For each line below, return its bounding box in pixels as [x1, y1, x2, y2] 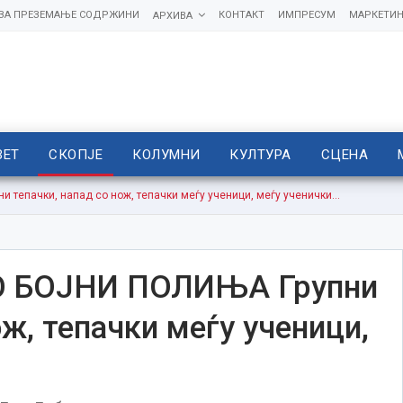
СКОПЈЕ [49, 147, 103, 163]
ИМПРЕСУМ [277, 9, 336, 21]
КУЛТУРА [229, 147, 291, 163]
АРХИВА [152, 10, 193, 22]
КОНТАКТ [218, 9, 264, 21]
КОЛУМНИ [132, 147, 201, 163]
